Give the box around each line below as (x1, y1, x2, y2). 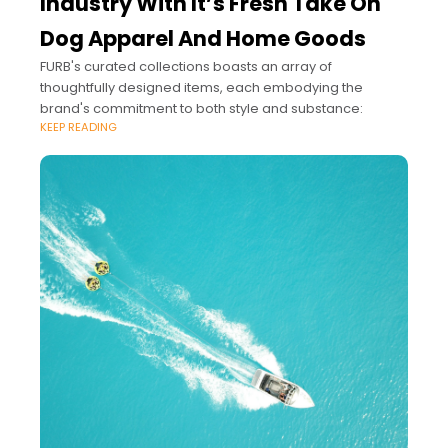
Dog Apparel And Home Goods (40, 24, 366, 54)
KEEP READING (40, 119, 117, 136)
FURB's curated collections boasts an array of (40, 57, 332, 77)
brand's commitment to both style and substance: (40, 99, 363, 119)
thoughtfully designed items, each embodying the (40, 78, 363, 98)
